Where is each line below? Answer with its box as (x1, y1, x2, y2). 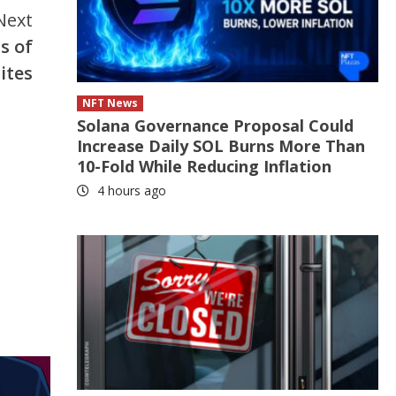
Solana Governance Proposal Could (77, 115, 354, 136)
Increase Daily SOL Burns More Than (77, 135, 366, 156)
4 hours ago (94, 182, 167, 199)
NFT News (82, 95, 139, 110)
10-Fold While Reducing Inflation (77, 156, 332, 177)
